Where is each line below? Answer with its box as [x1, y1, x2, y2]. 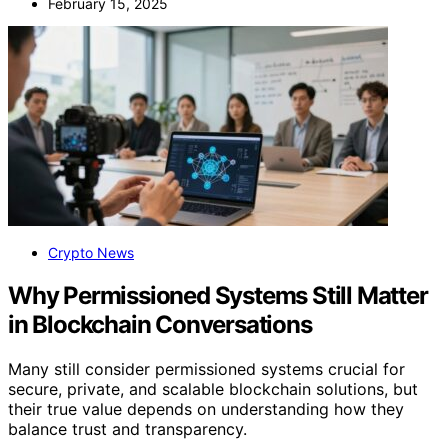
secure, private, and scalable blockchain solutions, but [8, 378, 418, 399]
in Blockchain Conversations [8, 309, 312, 339]
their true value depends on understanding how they [8, 398, 404, 419]
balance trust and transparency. [8, 418, 247, 439]
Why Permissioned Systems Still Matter [8, 280, 428, 310]
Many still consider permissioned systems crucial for [8, 358, 405, 379]
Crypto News [48, 243, 134, 261]
